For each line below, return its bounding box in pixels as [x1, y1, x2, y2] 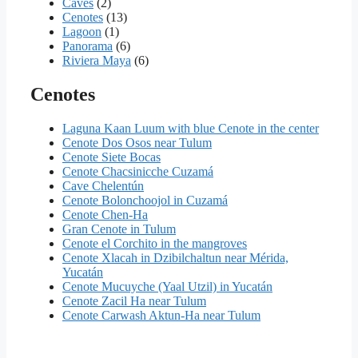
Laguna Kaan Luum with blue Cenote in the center [62, 121, 319, 135]
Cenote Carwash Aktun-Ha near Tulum [62, 308, 261, 322]
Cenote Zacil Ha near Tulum [62, 293, 206, 308]
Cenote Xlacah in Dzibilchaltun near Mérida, [62, 250, 288, 265]
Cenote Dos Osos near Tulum [62, 135, 212, 149]
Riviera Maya [62, 54, 131, 68]
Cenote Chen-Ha [62, 207, 148, 221]
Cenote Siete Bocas [62, 149, 161, 164]
